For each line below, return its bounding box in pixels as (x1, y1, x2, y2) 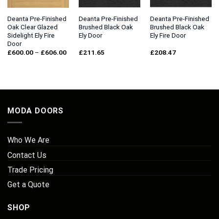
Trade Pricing (7, 165, 53, 175)
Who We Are (7, 135, 49, 145)
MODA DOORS (7, 106, 64, 115)
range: (66, 54, 84, 63)
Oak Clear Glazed (7, 22, 58, 31)
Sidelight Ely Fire (7, 31, 55, 39)
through (66, 67, 88, 75)
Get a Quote (7, 180, 49, 190)
